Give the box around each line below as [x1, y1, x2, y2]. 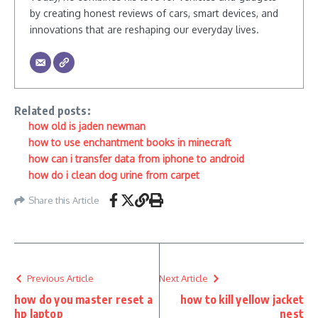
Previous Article [27, 273, 94, 284]
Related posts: [14, 104, 91, 118]
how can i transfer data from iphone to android [28, 153, 244, 165]
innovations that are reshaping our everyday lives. [30, 23, 259, 35]
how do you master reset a [14, 292, 153, 307]
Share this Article [28, 194, 99, 206]
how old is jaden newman [28, 120, 146, 132]
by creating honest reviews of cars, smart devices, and [30, 7, 278, 19]
